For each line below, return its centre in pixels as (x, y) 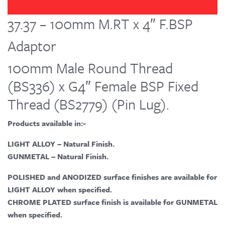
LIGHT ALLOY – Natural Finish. (61, 144)
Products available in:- (47, 123)
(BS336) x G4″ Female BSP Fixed (103, 86)
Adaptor (32, 46)
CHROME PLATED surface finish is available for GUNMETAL (113, 202)
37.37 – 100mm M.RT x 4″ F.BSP (100, 24)
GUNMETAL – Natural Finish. (58, 156)
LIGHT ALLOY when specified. (60, 190)
